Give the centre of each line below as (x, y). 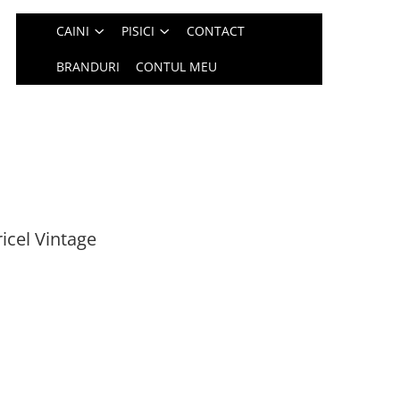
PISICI (138, 31)
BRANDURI (88, 67)
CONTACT (216, 31)
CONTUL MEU (177, 67)
